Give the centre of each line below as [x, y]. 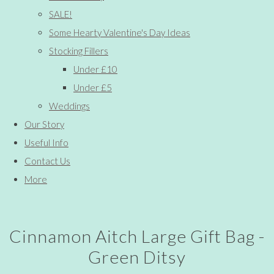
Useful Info [46, 142]
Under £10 [95, 69]
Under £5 [93, 87]
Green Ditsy [137, 257]
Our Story [44, 124]
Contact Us [47, 161]
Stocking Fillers [79, 50]
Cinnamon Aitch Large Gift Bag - [137, 236]
